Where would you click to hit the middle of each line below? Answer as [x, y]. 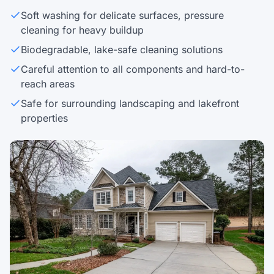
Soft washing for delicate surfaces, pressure [122, 16]
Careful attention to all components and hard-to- [133, 69]
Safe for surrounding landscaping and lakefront [130, 104]
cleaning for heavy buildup [82, 30]
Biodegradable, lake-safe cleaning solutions [122, 50]
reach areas [48, 84]
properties [44, 118]
